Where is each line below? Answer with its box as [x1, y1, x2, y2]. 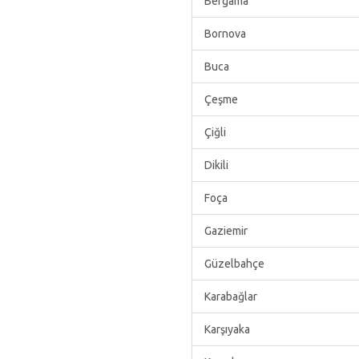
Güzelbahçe [204, 257, 264, 270]
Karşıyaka [204, 323, 250, 336]
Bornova [204, 27, 246, 40]
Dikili [204, 159, 228, 171]
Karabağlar [204, 290, 257, 303]
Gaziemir [204, 224, 248, 237]
